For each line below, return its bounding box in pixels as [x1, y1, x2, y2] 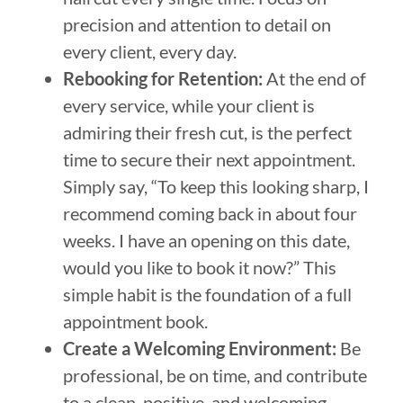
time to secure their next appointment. [63, 148, 355, 170]
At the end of [263, 67, 366, 89]
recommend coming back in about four [63, 201, 357, 224]
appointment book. [63, 309, 208, 332]
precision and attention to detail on [63, 13, 331, 35]
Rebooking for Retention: [63, 67, 263, 89]
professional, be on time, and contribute [63, 363, 367, 386]
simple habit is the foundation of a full [63, 282, 352, 305]
